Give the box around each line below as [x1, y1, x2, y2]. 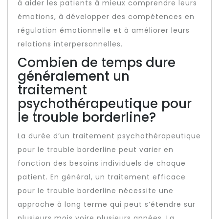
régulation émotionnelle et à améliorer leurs [18, 25, 190, 35]
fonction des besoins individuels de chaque [18, 158, 186, 168]
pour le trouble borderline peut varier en [18, 145, 174, 154]
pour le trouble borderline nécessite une [18, 186, 174, 196]
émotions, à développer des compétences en [18, 12, 195, 22]
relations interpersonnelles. [18, 39, 123, 49]
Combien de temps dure [18, 54, 175, 71]
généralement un [18, 67, 130, 85]
